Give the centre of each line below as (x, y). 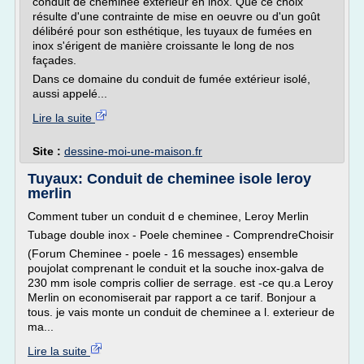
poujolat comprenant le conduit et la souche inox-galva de (176, 268)
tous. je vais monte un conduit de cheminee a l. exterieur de (181, 312)
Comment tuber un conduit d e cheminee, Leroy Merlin (168, 216)
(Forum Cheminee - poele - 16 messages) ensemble (163, 253)
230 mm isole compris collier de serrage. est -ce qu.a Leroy (180, 283)
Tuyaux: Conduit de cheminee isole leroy (169, 179)
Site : (48, 151)
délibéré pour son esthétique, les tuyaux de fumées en (172, 31)
